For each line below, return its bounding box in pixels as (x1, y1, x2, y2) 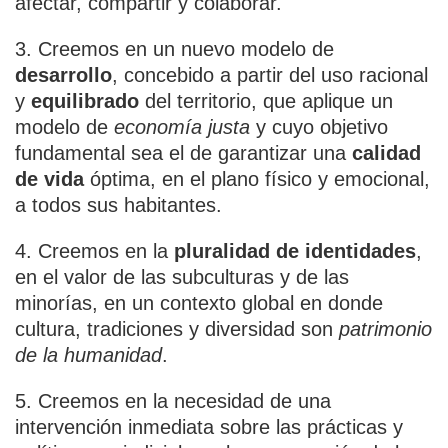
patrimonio (339, 318, 432, 340)
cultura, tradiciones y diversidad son (15, 318, 339, 340)
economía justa (114, 116, 250, 138)
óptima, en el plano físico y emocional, (84, 168, 430, 190)
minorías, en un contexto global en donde (15, 292, 383, 314)
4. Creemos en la (15, 240, 174, 262)
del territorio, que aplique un (139, 90, 393, 112)
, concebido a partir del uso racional (112, 64, 428, 86)
